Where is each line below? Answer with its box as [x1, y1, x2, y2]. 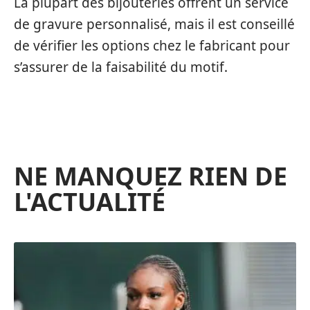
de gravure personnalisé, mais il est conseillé [14, 15, 295, 33]
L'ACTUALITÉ [14, 185, 165, 219]
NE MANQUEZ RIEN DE [14, 159, 287, 194]
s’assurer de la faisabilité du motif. [14, 57, 228, 76]
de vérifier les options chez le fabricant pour [14, 36, 290, 55]
